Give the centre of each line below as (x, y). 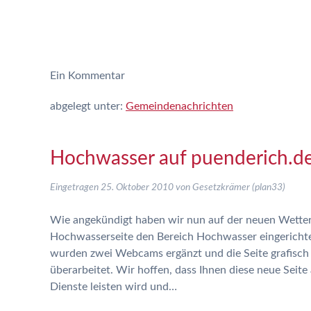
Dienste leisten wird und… (114, 287)
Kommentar (95, 76)
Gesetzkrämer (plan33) (239, 187)
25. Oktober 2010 (137, 187)
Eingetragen (75, 187)
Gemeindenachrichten (179, 106)
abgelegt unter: (88, 106)
